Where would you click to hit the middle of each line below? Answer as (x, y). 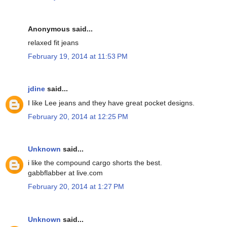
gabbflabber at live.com (65, 173)
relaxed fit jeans (53, 43)
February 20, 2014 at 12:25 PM (78, 116)
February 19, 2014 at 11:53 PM (78, 56)
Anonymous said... (60, 29)
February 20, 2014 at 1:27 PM (76, 187)
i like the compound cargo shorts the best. (95, 163)
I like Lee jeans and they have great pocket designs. (111, 103)
